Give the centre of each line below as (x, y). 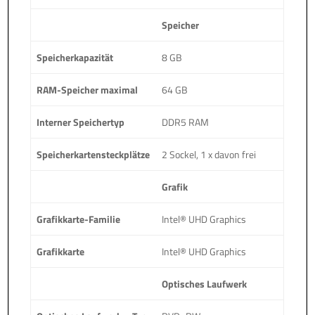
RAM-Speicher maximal (88, 89)
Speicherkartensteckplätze (94, 154)
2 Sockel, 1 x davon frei (209, 154)
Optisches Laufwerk (205, 283)
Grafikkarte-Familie (79, 219)
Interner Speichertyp (81, 122)
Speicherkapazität (75, 57)
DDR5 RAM (186, 122)
